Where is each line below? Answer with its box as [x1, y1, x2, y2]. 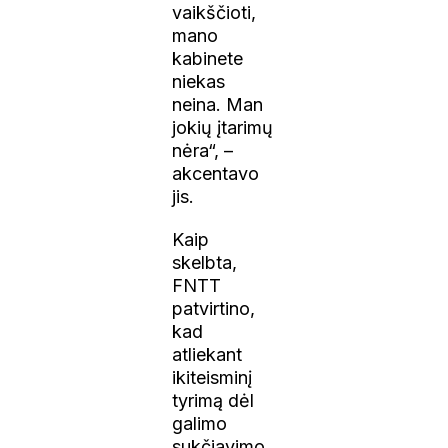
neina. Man [172, 93, 264, 115]
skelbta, [172, 251, 238, 273]
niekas [172, 70, 226, 92]
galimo [172, 412, 228, 434]
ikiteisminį [172, 366, 253, 388]
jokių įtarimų [172, 116, 274, 138]
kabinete [172, 47, 244, 69]
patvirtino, [172, 297, 256, 319]
